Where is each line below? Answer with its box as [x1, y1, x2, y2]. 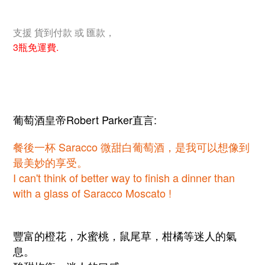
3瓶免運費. [13, 40, 59, 54]
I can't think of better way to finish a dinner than [13, 169, 235, 185]
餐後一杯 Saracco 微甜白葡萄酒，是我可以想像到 [13, 138, 250, 154]
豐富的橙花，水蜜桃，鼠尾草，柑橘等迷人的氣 [13, 227, 237, 243]
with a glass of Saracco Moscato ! [13, 185, 172, 201]
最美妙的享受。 [13, 154, 88, 170]
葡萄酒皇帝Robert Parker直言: [13, 111, 157, 127]
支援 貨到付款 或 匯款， [13, 25, 115, 39]
